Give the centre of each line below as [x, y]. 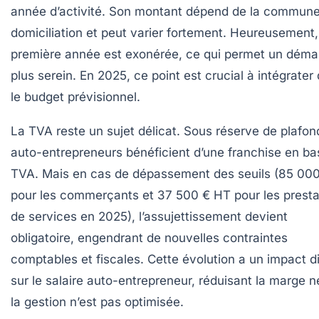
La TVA [32, 131]
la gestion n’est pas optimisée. [97, 302]
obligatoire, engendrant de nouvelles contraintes [149, 237]
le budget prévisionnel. [75, 96]
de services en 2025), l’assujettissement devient [149, 216]
